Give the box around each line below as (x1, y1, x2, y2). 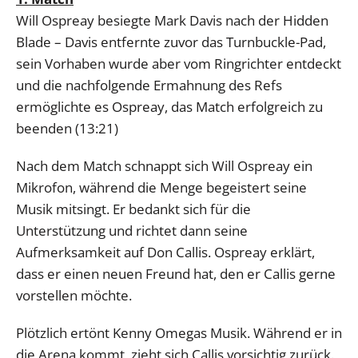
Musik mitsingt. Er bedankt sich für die (16, 199, 251, 218)
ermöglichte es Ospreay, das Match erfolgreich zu (16, 97, 323, 116)
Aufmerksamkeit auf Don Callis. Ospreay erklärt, (16, 242, 315, 261)
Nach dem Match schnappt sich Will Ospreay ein (16, 156, 312, 175)
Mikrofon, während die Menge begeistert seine (16, 177, 307, 197)
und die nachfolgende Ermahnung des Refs (16, 75, 282, 94)
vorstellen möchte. (16, 285, 132, 304)
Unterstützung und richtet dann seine (16, 221, 248, 240)
